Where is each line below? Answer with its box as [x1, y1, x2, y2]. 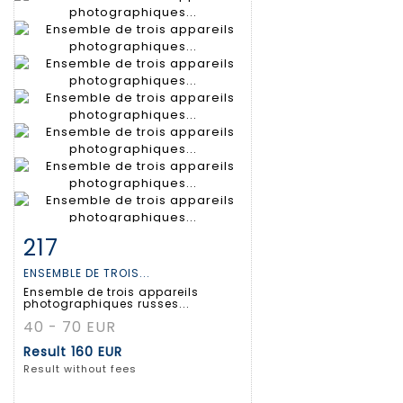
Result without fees [23, 362, 137, 377]
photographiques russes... [23, 296, 190, 312]
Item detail [42, 236, 119, 254]
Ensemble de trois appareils [23, 284, 199, 300]
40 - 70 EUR [23, 317, 116, 338]
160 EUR [71, 343, 122, 362]
